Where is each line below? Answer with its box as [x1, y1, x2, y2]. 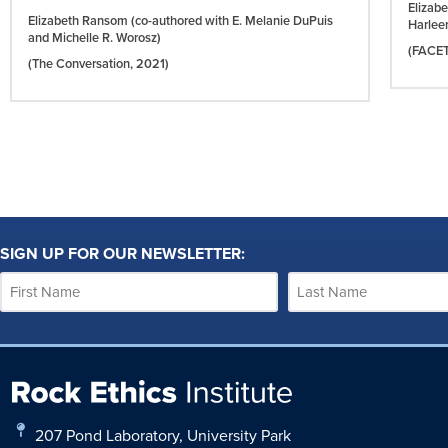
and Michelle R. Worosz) [28, 27, 161, 47]
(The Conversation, [28, 53, 136, 73]
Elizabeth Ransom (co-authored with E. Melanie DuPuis [28, 10, 333, 30]
